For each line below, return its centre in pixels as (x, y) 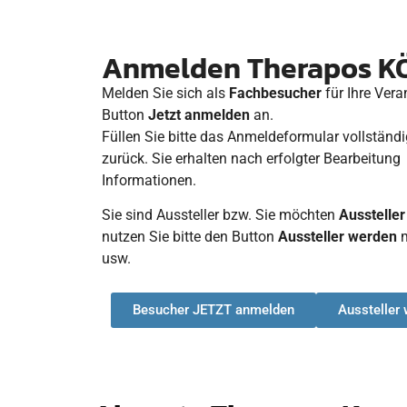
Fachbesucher (275, 94)
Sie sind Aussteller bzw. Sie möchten (220, 215)
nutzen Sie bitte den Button (190, 237)
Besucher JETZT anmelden (213, 309)
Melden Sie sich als (165, 94)
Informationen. (149, 181)
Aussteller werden (339, 237)
